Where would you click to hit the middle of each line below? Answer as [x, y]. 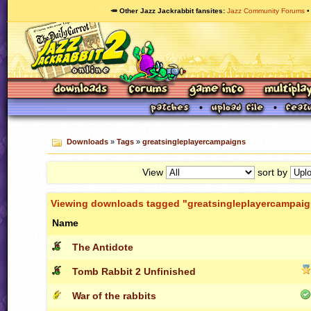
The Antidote [103, 247]
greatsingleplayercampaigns [194, 142]
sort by [272, 172]
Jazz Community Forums [266, 11]
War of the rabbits [114, 295]
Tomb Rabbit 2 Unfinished [134, 271]
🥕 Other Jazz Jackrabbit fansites [167, 11]
